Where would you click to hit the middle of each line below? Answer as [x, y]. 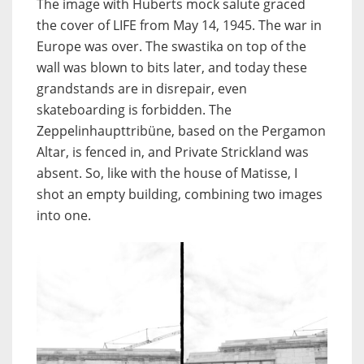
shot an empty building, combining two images [180, 194]
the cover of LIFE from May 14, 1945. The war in [179, 25]
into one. [64, 215]
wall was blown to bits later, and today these [172, 67]
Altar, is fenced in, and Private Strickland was [173, 152]
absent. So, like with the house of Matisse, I [167, 173]
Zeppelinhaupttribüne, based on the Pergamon [181, 130]
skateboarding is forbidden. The [134, 109]
